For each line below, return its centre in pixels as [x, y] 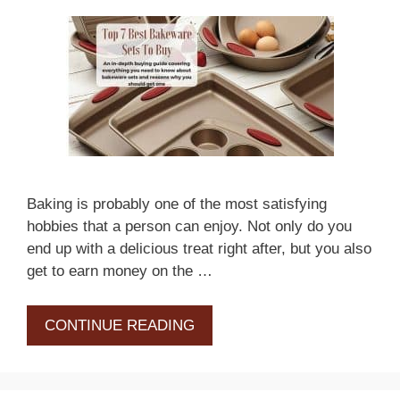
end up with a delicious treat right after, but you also [199, 249]
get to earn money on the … [120, 271]
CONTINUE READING [120, 325]
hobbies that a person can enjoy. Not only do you [189, 227]
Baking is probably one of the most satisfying [177, 204]
